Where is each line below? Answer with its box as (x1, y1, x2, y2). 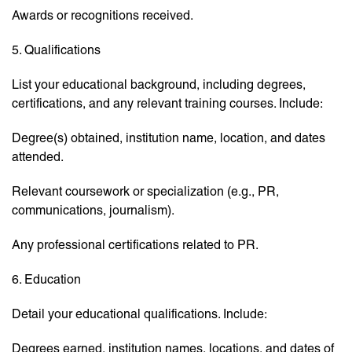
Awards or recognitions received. (12, 8, 193, 24)
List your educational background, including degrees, (12, 77, 306, 93)
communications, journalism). (12, 203, 174, 218)
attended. (12, 149, 64, 165)
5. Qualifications (12, 42, 101, 58)
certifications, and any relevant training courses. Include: (12, 96, 323, 112)
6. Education (12, 272, 81, 288)
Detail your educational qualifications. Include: (12, 306, 267, 322)
